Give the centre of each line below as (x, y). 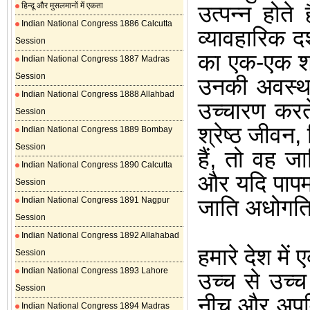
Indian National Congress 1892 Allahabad (99, 235)
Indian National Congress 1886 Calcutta (96, 24)
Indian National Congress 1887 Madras (94, 59)
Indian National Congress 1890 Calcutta (96, 165)
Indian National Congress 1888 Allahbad (97, 94)
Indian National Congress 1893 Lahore (94, 271)
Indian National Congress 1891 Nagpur (94, 200)
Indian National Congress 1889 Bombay (96, 129)
